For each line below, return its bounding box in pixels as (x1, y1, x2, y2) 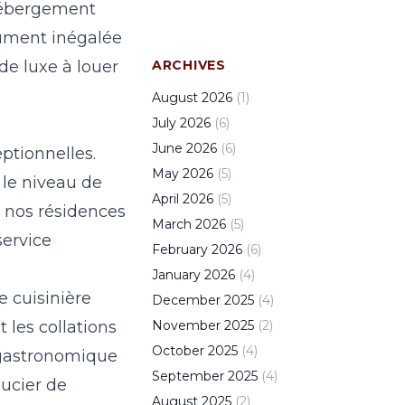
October (152, 343, 204, 359)
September (152, 368, 224, 384)
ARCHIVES (152, 57, 226, 73)
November (152, 317, 221, 334)
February (152, 241, 208, 258)
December (152, 292, 221, 308)
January (152, 267, 201, 283)
